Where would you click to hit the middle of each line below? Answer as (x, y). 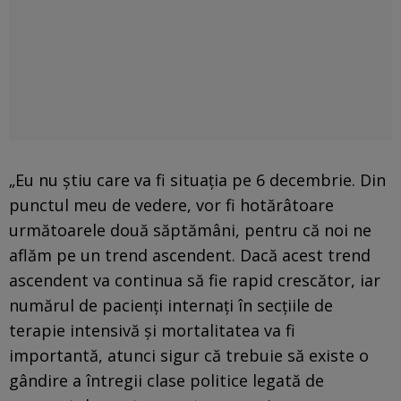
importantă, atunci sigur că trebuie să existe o (189, 355)
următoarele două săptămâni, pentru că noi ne (190, 230)
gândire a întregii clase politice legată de (166, 380)
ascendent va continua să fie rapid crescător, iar (195, 280)
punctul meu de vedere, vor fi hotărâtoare (171, 205)
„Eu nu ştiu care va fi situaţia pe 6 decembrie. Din (197, 179)
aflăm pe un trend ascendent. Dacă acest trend (190, 255)
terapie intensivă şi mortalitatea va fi (152, 330)
